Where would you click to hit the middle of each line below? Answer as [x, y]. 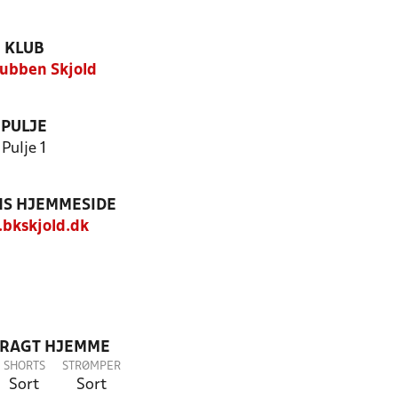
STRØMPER [92, 366]
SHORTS [24, 366]
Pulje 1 [24, 149]
